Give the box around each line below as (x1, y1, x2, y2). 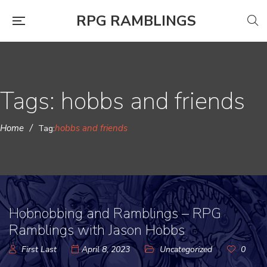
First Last (21, 244, 57, 255)
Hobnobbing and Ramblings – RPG (9, 204, 221, 223)
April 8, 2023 (82, 244, 130, 255)
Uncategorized (160, 244, 212, 255)
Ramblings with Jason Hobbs (9, 221, 185, 240)
